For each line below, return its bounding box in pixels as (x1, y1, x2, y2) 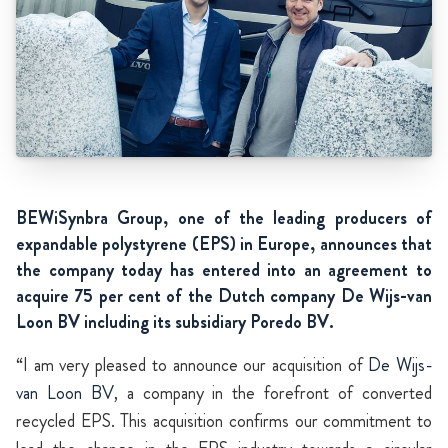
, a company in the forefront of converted (113, 380, 433, 407)
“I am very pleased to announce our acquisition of (16, 352, 369, 379)
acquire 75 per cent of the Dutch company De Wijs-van (16, 283, 432, 310)
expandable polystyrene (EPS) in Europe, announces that (16, 231, 432, 258)
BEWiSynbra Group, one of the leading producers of (16, 205, 432, 232)
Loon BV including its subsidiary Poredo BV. (16, 309, 334, 336)
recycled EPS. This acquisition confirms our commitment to (16, 408, 432, 435)
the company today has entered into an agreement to (16, 257, 432, 284)
